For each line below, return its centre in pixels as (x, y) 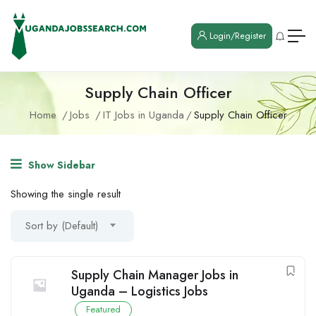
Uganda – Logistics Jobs (140, 292)
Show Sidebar (60, 165)
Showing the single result (66, 194)
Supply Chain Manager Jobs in (155, 275)
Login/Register (236, 36)
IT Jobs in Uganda (143, 115)
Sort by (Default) (62, 226)
